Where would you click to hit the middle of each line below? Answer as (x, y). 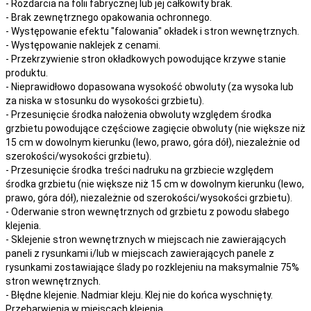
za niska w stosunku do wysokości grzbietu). (105, 100)
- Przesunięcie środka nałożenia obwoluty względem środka (138, 114)
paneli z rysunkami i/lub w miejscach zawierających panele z (140, 253)
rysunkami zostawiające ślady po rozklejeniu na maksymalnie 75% (152, 267)
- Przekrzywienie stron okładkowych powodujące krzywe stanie (146, 59)
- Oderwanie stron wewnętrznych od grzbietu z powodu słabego (148, 211)
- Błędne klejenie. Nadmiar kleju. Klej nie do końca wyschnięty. (139, 295)
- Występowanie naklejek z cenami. (83, 45)
